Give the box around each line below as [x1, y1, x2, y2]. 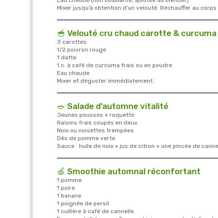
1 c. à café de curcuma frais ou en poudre [57, 61, 172, 69]
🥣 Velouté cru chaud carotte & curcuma [57, 28, 217, 38]
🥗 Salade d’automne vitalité [57, 101, 168, 111]
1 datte [57, 54, 76, 61]
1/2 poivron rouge [57, 46, 106, 53]
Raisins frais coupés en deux [57, 119, 137, 126]
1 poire [57, 184, 75, 191]
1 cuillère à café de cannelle [57, 207, 134, 215]
